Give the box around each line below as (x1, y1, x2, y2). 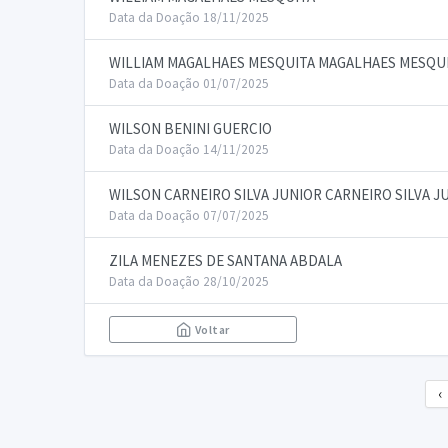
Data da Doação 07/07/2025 (109, 207, 269, 224)
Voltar (192, 322, 230, 337)
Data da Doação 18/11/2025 (109, 9, 269, 26)
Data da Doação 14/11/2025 (109, 141, 269, 158)
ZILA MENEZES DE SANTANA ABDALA (109, 251, 342, 270)
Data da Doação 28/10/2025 (109, 273, 269, 290)
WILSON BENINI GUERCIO (109, 119, 272, 138)
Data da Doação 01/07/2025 (109, 75, 269, 92)
